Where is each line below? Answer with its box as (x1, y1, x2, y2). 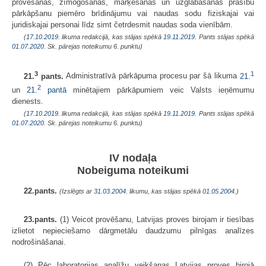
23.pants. (24, 214, 57, 224)
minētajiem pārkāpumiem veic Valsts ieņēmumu (66, 85, 254, 95)
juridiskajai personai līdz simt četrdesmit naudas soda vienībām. (12, 20, 233, 30)
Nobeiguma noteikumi (77, 164, 189, 176)
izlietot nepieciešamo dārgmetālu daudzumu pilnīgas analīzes (12, 226, 254, 235)
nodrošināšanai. (12, 237, 66, 246)
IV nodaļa (109, 151, 157, 164)
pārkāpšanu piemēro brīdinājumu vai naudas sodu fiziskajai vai (12, 9, 254, 18)
